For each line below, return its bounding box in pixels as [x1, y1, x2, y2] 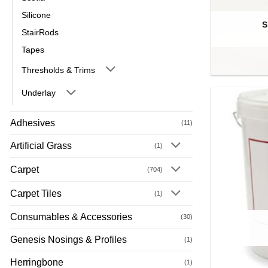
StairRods [22, 27, 59, 37]
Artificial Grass [10, 141, 72, 151]
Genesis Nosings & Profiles [10, 234, 127, 245]
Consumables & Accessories [10, 211, 132, 222]
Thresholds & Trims [22, 65, 95, 75]
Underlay [22, 88, 56, 98]
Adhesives [10, 117, 55, 128]
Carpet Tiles [10, 188, 62, 199]
